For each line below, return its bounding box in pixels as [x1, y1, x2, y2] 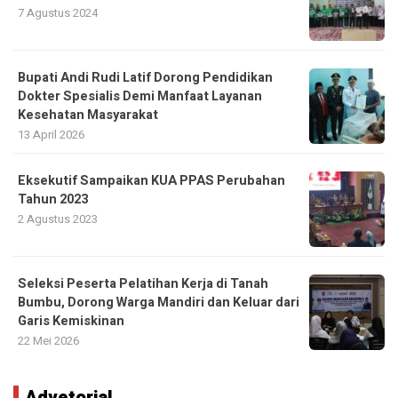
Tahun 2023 [18, 189, 88, 209]
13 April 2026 [18, 125, 84, 143]
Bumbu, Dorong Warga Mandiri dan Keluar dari [18, 292, 299, 312]
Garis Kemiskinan [18, 311, 124, 330]
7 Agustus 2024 [18, 4, 98, 21]
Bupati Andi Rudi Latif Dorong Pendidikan [18, 68, 273, 87]
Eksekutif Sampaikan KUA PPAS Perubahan [18, 171, 285, 190]
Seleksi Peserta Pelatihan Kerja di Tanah [18, 274, 268, 293]
